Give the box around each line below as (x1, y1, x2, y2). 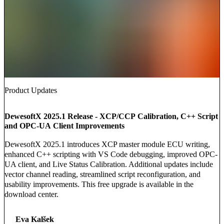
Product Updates (4, 86, 57, 95)
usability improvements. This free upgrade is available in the (4, 180, 193, 189)
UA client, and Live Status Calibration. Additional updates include (4, 160, 213, 169)
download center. (4, 190, 58, 199)
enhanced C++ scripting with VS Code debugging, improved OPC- (4, 150, 217, 159)
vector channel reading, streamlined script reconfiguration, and (4, 170, 200, 179)
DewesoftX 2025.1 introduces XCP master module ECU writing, (4, 140, 210, 149)
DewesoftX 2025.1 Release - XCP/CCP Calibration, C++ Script (4, 112, 218, 121)
